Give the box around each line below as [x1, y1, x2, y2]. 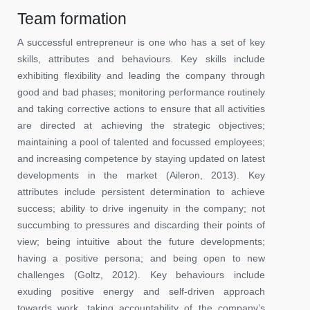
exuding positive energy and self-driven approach [17, 285, 265, 297]
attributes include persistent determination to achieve [17, 185, 265, 197]
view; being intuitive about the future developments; [17, 235, 265, 247]
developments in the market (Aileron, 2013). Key [17, 169, 265, 181]
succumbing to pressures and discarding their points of [17, 219, 265, 230]
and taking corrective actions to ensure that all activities [17, 102, 265, 114]
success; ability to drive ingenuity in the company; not [17, 202, 265, 214]
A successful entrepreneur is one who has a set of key [17, 36, 265, 48]
